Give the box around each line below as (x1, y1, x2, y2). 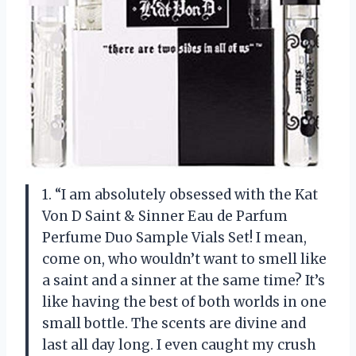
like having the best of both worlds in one (42, 292, 327, 311)
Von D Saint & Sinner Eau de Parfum (42, 207, 288, 225)
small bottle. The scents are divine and (42, 314, 306, 332)
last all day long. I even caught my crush (42, 335, 316, 354)
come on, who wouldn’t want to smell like (42, 250, 327, 268)
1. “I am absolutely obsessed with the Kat (42, 185, 318, 203)
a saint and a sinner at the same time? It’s (42, 271, 325, 289)
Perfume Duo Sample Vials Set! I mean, (42, 228, 307, 246)
